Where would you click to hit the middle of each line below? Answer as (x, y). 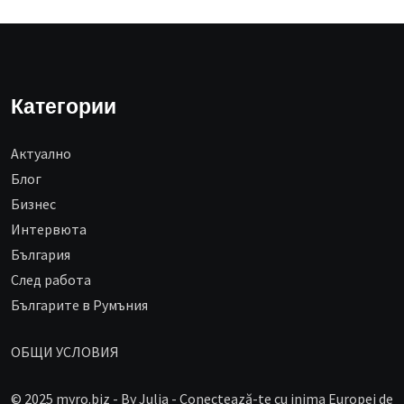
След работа (51, 280)
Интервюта (49, 230)
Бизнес (33, 204)
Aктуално (41, 154)
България (41, 255)
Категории (64, 108)
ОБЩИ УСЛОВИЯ (65, 352)
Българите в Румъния (79, 305)
